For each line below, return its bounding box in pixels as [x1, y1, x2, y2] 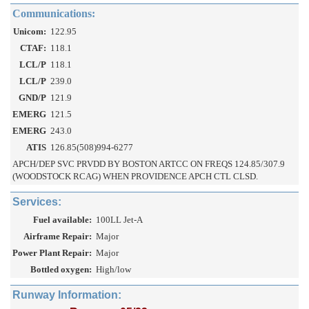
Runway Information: [12, 289, 121, 301]
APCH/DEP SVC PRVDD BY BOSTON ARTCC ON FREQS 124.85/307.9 [12, 159, 285, 170]
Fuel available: [33, 215, 92, 226]
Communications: [12, 8, 95, 20]
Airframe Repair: [23, 231, 92, 242]
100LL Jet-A [96, 215, 143, 226]
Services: [12, 196, 61, 208]
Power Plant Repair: [12, 248, 92, 259]
